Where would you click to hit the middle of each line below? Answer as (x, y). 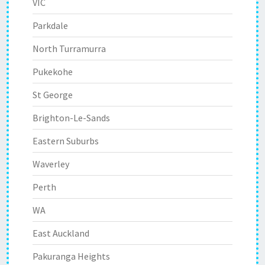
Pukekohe (53, 72)
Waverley (51, 164)
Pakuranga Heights (71, 256)
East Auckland (61, 233)
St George (53, 95)
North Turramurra (69, 49)
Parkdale (50, 25)
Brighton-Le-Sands (71, 118)
